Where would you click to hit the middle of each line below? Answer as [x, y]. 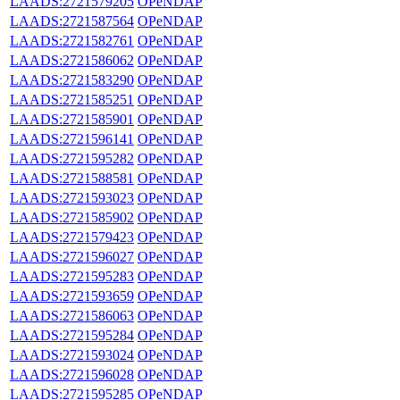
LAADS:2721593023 [72, 197]
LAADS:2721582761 [72, 40]
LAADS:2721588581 [72, 178]
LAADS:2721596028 [72, 374]
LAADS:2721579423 [72, 237]
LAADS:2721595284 [72, 335]
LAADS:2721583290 [72, 79]
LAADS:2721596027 [72, 256]
